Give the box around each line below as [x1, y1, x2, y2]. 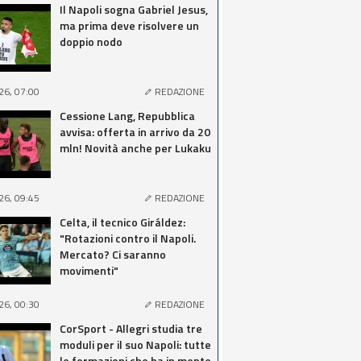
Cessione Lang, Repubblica [60, 107, 195, 124]
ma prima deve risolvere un [60, 17, 199, 34]
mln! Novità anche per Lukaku [60, 139, 211, 156]
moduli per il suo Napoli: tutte [60, 336, 211, 353]
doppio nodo [60, 33, 122, 50]
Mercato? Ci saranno [60, 246, 166, 263]
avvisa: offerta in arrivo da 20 [60, 123, 210, 140]
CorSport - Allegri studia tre [60, 320, 202, 337]
